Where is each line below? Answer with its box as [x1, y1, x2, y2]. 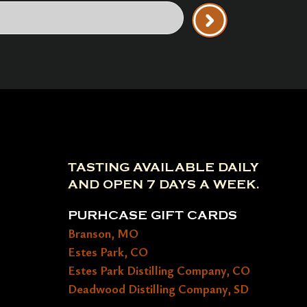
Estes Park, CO [68, 243, 149, 260]
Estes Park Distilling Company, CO [68, 262, 251, 279]
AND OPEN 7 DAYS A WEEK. [68, 177, 260, 193]
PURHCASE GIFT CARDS [68, 208, 238, 223]
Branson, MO [68, 225, 139, 242]
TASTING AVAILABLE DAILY [68, 160, 260, 175]
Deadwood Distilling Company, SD [68, 280, 249, 297]
